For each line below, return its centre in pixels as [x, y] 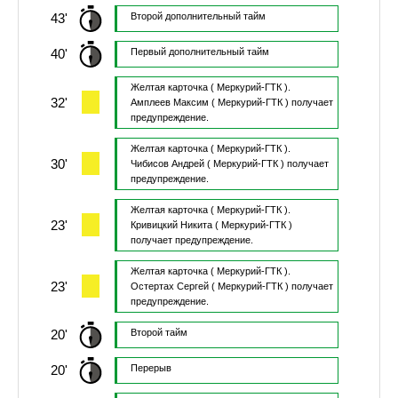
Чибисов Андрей [167, 164]
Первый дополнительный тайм [199, 52]
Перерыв [151, 368]
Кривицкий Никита [171, 225]
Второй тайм [159, 333]
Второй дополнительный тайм [198, 16]
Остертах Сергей [169, 287]
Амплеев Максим [169, 103]
